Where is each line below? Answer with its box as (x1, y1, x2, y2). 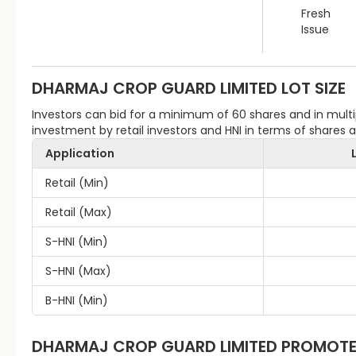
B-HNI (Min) (45, 292, 108, 308)
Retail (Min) (45, 175, 109, 191)
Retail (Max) (45, 204, 112, 220)
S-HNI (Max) (45, 263, 111, 279)
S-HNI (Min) (45, 234, 108, 250)
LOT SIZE (277, 77, 346, 99)
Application (45, 145, 114, 161)
